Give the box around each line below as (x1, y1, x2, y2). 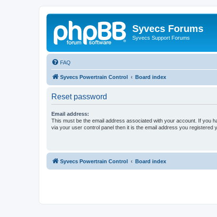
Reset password (51, 92, 107, 101)
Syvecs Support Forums (132, 35, 190, 41)
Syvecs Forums (132, 23, 203, 34)
